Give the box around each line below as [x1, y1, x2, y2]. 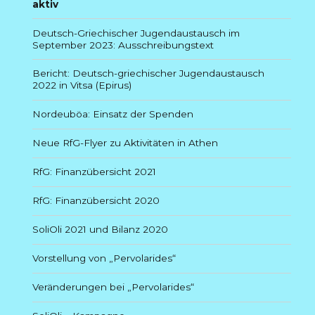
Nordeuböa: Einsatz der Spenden [32, 108, 194, 120]
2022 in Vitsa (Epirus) [32, 79, 132, 91]
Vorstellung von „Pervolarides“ [32, 252, 176, 264]
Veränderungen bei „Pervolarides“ [32, 281, 195, 293]
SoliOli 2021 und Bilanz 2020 [32, 224, 169, 236]
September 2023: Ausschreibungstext [32, 39, 214, 51]
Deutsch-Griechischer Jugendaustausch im [32, 27, 240, 39]
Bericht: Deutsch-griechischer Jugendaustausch [32, 67, 265, 79]
